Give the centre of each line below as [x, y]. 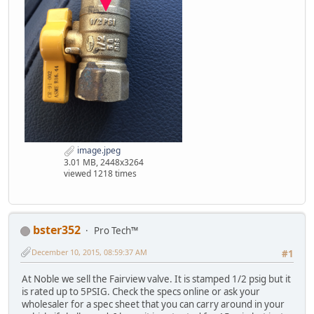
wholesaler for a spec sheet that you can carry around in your [153, 304]
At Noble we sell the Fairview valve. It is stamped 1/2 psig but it [156, 279]
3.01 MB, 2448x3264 [103, 162]
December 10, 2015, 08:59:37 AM [89, 252]
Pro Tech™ [116, 230]
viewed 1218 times [100, 173]
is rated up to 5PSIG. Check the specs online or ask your [141, 291]
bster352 [57, 230]
